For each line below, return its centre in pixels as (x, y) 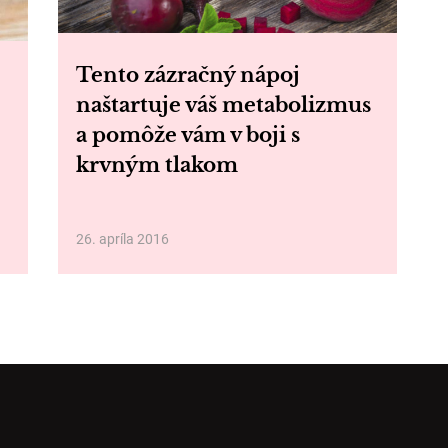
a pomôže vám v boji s (187, 135)
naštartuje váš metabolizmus (223, 105)
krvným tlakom (156, 165)
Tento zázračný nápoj (187, 75)
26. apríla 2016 (122, 239)
